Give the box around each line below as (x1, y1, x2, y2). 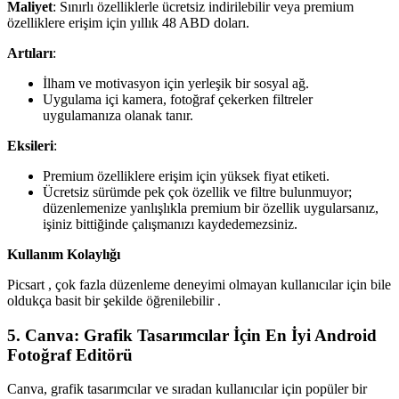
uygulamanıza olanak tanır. (43, 107, 193, 123)
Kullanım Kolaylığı (7, 246, 120, 262)
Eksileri (7, 137, 53, 153)
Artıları (7, 45, 53, 61)
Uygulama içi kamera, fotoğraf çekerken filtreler (43, 91, 313, 107)
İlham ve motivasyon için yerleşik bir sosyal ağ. (43, 75, 309, 91)
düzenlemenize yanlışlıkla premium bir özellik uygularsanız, (43, 199, 379, 216)
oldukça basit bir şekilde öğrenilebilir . (7, 292, 221, 308)
